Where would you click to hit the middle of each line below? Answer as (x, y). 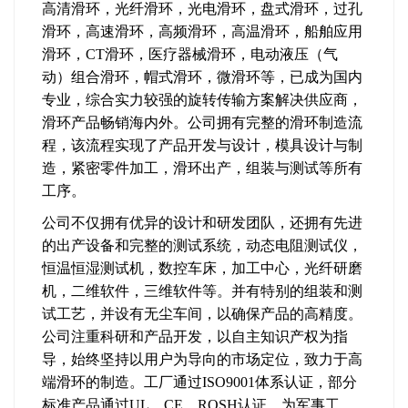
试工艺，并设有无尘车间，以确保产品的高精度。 (202, 314)
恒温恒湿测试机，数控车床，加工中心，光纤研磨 (202, 268)
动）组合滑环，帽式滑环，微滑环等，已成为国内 (202, 77)
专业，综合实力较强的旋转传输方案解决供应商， (202, 100)
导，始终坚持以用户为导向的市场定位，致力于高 (202, 359)
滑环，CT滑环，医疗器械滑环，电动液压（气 (190, 54)
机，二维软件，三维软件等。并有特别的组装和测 (202, 291)
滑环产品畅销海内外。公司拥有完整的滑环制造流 (202, 122)
